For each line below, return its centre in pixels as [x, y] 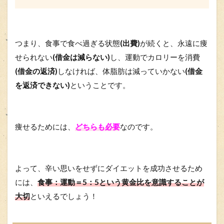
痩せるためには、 [45, 127]
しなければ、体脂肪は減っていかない [121, 71]
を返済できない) [42, 85]
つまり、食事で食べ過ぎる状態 [67, 43]
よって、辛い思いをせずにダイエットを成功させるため [109, 168]
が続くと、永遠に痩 [174, 43]
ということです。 [100, 85]
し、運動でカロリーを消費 [155, 57]
